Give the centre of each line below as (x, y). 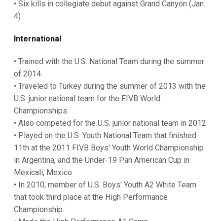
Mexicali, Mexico (43, 172)
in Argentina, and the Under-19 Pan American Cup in (102, 160)
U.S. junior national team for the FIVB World (87, 98)
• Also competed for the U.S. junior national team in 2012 (110, 123)
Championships (40, 111)
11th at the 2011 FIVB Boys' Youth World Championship (109, 148)
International (37, 39)
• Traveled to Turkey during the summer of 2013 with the (110, 86)
